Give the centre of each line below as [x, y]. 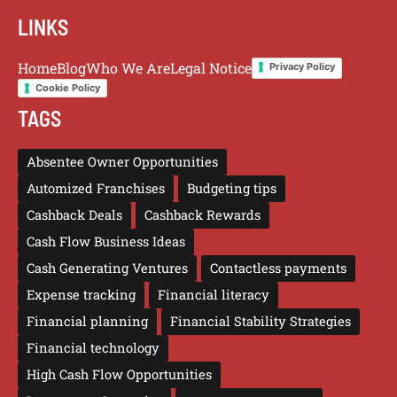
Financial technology [93, 348]
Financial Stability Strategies [261, 322]
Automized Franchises [96, 189]
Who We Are [128, 68]
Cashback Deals [74, 215]
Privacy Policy [302, 67]
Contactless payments [278, 269]
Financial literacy [214, 295]
